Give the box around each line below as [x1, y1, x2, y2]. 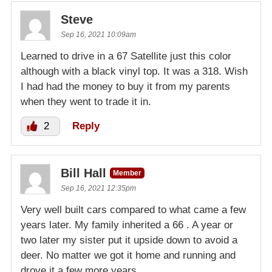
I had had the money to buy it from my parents [21, 81, 230, 93]
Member [113, 169, 141, 178]
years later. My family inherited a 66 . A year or [21, 219, 233, 231]
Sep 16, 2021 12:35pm [61, 184, 136, 193]
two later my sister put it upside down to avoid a [21, 234, 237, 246]
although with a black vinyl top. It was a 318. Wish [21, 66, 248, 78]
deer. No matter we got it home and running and [21, 250, 236, 262]
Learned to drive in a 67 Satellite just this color [21, 50, 231, 63]
